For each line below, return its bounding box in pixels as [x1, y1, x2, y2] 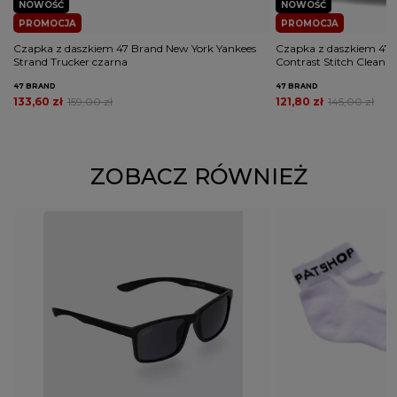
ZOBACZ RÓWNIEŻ [90, 162, 307, 190]
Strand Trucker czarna [13, 54, 128, 68]
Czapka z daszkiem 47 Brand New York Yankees [13, 41, 256, 55]
